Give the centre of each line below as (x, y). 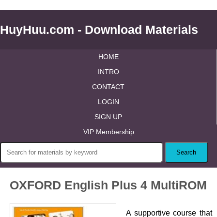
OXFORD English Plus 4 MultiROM (108, 185)
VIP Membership (108, 132)
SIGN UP (108, 117)
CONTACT (108, 87)
